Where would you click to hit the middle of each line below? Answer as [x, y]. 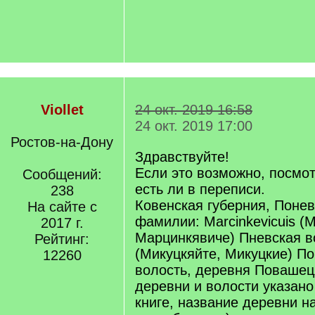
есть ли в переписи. [200, 189]
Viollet [62, 110]
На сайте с [62, 207]
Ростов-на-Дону [62, 142]
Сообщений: [62, 174]
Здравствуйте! [182, 157]
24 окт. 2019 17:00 [194, 126]
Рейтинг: [62, 239]
